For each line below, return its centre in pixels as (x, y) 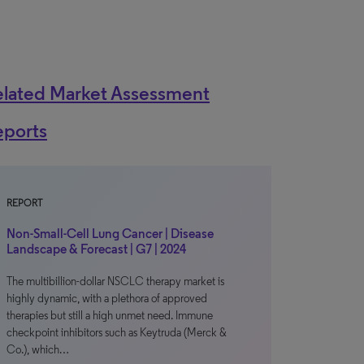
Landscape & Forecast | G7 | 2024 (96, 249)
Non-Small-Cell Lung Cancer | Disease (110, 234)
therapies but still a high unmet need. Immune (110, 316)
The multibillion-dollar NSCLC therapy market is (115, 282)
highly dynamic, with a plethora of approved (107, 299)
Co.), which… (38, 350)
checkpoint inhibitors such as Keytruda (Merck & (117, 333)
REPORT (24, 203)
